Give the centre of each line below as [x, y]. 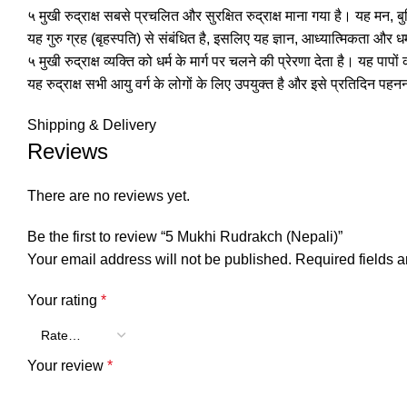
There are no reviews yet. [109, 196]
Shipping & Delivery [92, 125]
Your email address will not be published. [159, 259]
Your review [67, 366]
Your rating [64, 300]
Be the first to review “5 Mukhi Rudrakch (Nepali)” [185, 237]
